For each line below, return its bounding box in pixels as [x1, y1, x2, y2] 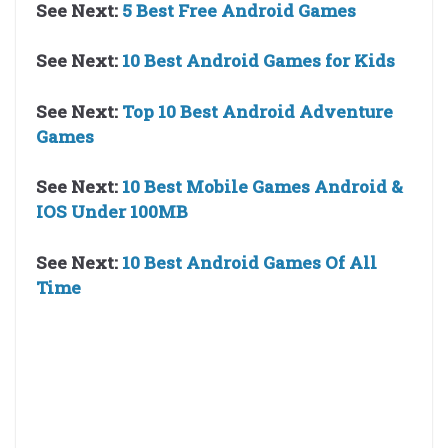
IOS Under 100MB [36, 200, 188, 224]
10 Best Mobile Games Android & [122, 175, 403, 199]
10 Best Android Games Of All [122, 250, 377, 274]
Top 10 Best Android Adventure [122, 99, 393, 123]
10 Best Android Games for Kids [122, 49, 399, 73]
